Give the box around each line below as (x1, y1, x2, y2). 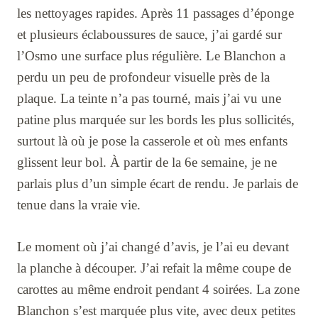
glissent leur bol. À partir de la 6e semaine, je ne (17, 154, 277, 170)
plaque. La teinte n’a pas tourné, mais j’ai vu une (17, 90, 281, 106)
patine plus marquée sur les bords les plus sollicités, (17, 111, 295, 127)
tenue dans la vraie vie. (17, 197, 141, 212)
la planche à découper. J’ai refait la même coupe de (17, 260, 291, 275)
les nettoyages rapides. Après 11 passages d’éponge (17, 5, 294, 21)
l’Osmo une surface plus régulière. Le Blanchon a (17, 48, 285, 63)
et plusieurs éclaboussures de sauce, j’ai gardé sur (17, 26, 282, 42)
